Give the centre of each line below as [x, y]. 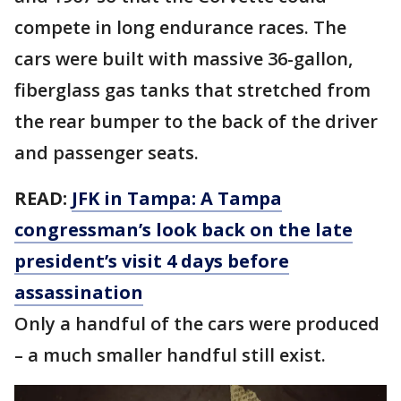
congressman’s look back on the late [183, 230]
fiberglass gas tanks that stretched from [192, 90]
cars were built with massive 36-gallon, [183, 59]
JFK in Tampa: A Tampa [177, 198]
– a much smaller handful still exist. [172, 355]
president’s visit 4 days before [152, 261]
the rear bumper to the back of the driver [196, 121]
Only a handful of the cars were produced [197, 324]
